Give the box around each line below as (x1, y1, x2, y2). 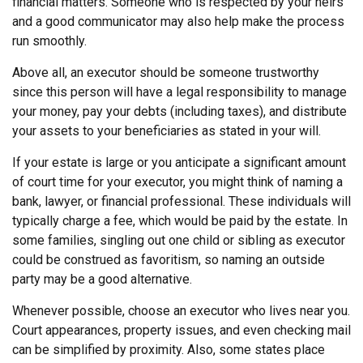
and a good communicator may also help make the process (12, 14, 344, 30)
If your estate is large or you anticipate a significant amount (12, 155, 346, 171)
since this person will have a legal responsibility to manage (12, 84, 347, 100)
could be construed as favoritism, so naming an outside (12, 252, 325, 268)
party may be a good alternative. (12, 271, 192, 288)
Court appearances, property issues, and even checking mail (12, 322, 351, 339)
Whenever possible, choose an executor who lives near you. (12, 303, 350, 319)
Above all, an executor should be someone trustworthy (12, 65, 319, 81)
